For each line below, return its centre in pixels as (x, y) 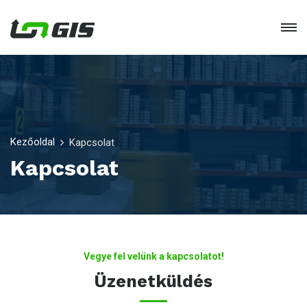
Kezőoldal (33, 142)
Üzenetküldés (153, 281)
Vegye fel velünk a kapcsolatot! (153, 256)
